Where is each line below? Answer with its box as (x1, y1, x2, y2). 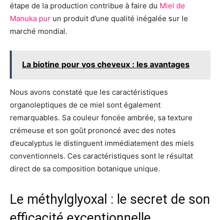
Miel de (160, 1, 185, 10)
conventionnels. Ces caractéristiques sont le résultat (10, 151, 193, 161)
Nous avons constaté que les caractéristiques (10, 87, 168, 97)
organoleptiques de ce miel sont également (10, 100, 161, 110)
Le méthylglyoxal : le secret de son (10, 192, 210, 207)
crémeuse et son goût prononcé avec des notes (10, 126, 176, 135)
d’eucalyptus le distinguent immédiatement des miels (10, 138, 194, 148)
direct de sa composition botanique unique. (10, 164, 160, 173)
